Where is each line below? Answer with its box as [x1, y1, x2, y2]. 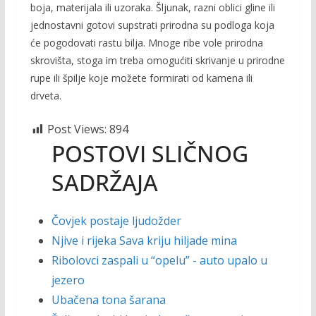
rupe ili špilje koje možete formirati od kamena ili [30, 71, 253, 85]
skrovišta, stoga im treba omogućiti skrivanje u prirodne [30, 54, 285, 67]
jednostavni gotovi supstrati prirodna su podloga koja [30, 18, 274, 32]
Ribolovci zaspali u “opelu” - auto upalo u [51, 253, 267, 268]
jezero [51, 272, 85, 288]
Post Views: [47, 121, 107, 137]
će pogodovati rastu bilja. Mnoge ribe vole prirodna [30, 36, 263, 49]
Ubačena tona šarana [51, 292, 166, 308]
